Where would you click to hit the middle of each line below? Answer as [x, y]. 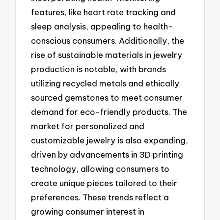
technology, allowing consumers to [100, 168]
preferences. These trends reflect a [100, 197]
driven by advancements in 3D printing [107, 154]
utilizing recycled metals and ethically [105, 83]
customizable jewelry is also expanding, [110, 140]
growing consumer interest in [88, 211]
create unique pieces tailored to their [104, 183]
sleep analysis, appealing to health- [102, 26]
